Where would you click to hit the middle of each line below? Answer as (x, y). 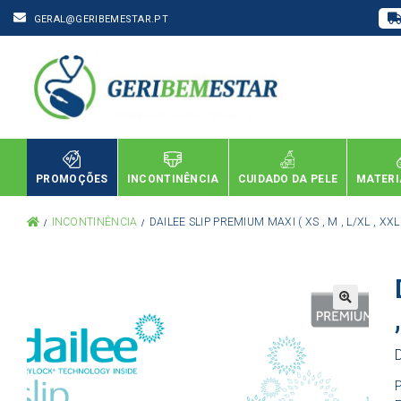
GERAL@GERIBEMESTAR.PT (101, 19)
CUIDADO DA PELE (288, 179)
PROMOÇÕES (72, 179)
